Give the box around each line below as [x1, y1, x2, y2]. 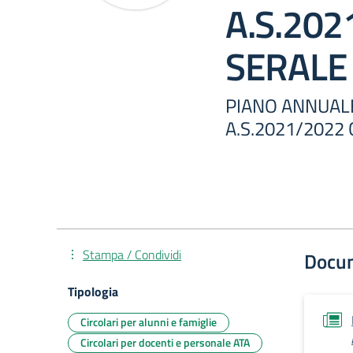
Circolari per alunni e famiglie [80, 314, 217, 330]
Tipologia [68, 282, 118, 301]
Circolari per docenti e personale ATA [80, 334, 250, 351]
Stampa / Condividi [83, 245, 181, 264]
